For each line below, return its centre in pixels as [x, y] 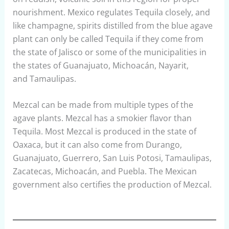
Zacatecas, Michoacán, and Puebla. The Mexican [105, 171]
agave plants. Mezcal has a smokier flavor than [102, 118]
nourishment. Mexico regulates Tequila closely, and [111, 12]
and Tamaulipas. [44, 78]
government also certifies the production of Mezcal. [112, 185]
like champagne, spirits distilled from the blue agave [112, 25]
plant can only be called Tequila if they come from [108, 39]
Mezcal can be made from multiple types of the [103, 105]
